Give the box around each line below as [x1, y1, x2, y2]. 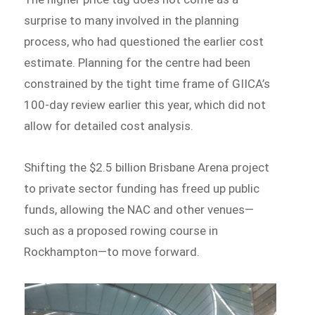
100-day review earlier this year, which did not [24, 97, 266, 112]
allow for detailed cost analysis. [24, 118, 194, 133]
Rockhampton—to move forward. [24, 245, 200, 259]
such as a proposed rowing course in [24, 224, 219, 238]
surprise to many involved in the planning [24, 13, 240, 27]
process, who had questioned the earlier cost [24, 34, 264, 49]
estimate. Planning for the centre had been [24, 55, 251, 70]
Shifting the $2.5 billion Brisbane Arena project [24, 160, 270, 175]
